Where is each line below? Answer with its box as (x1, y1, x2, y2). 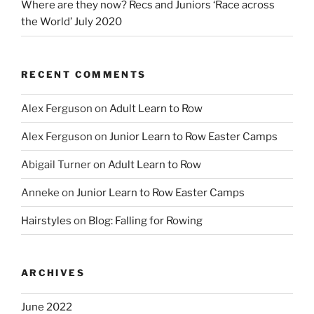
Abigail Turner (21, 158, 91, 171)
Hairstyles (21, 214, 71, 227)
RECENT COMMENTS (21, 68, 146, 80)
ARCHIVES (21, 267, 85, 279)
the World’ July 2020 (21, 15, 122, 29)
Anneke (21, 186, 60, 199)
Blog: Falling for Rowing (88, 214, 203, 227)
